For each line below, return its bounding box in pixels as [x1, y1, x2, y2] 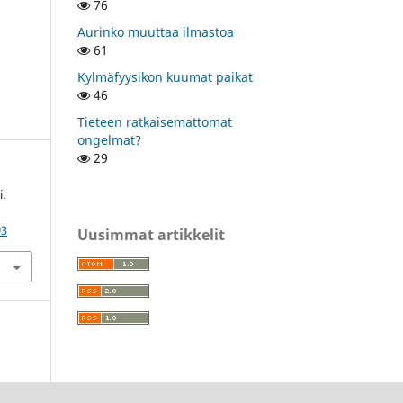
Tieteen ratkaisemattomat [77, 112, 232, 130]
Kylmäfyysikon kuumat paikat [77, 67, 253, 85]
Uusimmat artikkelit [77, 224, 225, 245]
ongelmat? [77, 130, 141, 148]
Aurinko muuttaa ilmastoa [77, 22, 234, 40]
